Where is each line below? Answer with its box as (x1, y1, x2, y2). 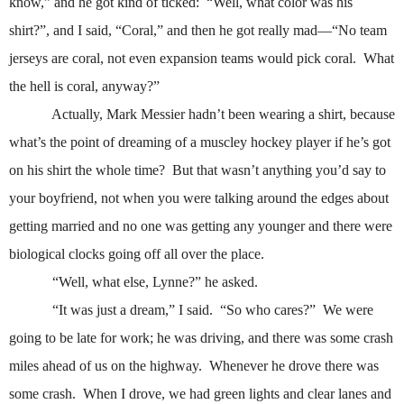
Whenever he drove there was (209, 358, 379, 374)
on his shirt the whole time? (9, 162, 165, 179)
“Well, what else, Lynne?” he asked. (52, 274, 258, 290)
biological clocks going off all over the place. (9, 246, 264, 262)
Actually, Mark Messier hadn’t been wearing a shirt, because (51, 106, 395, 123)
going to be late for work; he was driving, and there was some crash (9, 330, 393, 346)
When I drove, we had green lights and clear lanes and (83, 386, 391, 402)
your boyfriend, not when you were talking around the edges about (9, 190, 389, 207)
